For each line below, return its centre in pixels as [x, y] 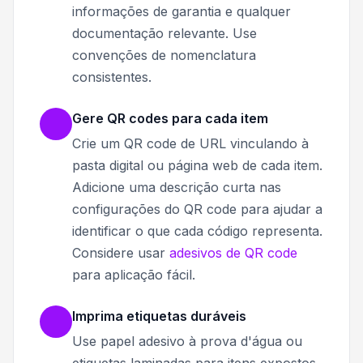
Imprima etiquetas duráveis [159, 316]
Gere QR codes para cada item [170, 118]
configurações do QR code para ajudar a [197, 209]
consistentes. [112, 77]
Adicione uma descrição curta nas [177, 187]
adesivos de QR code [233, 252]
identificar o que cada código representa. [197, 231]
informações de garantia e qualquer [181, 11]
